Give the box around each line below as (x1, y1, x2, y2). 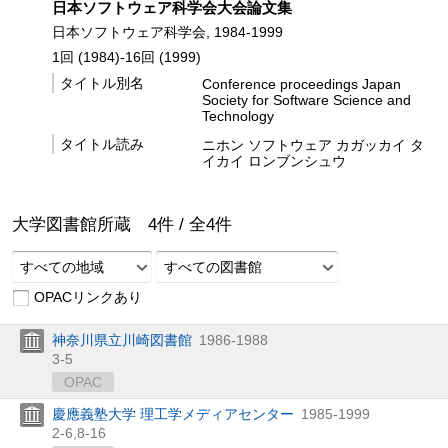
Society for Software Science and (202, 91, 411, 108)
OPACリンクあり (34, 288, 142, 305)
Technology (202, 107, 274, 124)
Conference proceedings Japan (202, 75, 401, 92)
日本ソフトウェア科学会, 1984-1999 (52, 24, 283, 40)
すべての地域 (20, 258, 104, 275)
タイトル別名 (60, 75, 144, 91)
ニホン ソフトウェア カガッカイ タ (202, 136, 424, 153)
